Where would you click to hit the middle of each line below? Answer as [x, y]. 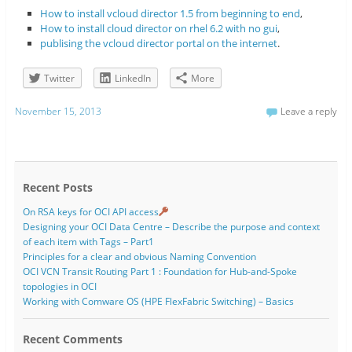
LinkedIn [132, 79]
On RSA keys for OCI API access [90, 211]
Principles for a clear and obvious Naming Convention [139, 256]
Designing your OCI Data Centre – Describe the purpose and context [171, 226]
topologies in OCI [59, 286]
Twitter [59, 79]
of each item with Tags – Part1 [88, 241]
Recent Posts [57, 187]
